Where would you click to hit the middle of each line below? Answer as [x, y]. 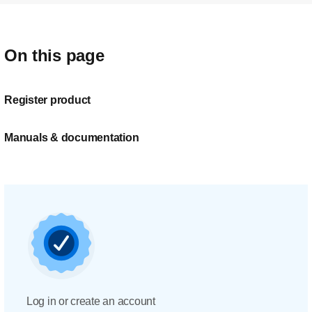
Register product [47, 100]
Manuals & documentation [72, 138]
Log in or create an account [91, 301]
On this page [54, 55]
